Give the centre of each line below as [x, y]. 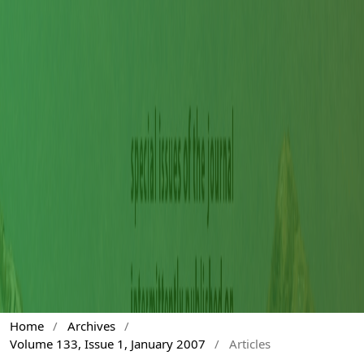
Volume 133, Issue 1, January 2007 [108, 344]
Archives [91, 326]
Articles [249, 344]
